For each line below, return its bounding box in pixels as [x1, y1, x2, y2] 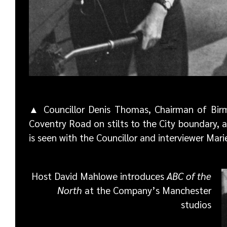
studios [180, 198, 211, 211]
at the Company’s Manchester [82, 184, 211, 197]
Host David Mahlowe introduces [31, 170, 167, 182]
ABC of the [166, 170, 211, 182]
